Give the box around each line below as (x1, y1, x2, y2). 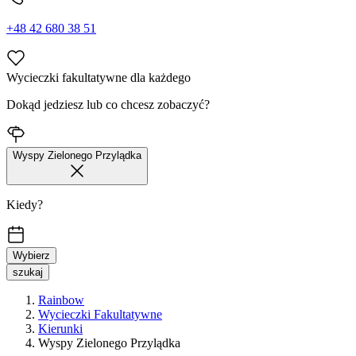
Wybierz (13, 250, 50, 262)
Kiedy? (6, 198, 43, 212)
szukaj (13, 266, 43, 279)
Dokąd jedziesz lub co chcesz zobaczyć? (6, 98, 210, 112)
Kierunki (38, 322, 83, 336)
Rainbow (38, 293, 84, 308)
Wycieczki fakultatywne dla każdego (6, 71, 191, 85)
